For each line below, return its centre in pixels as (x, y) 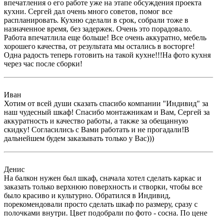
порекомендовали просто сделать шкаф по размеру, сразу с (101, 204)
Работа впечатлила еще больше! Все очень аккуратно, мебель (105, 37)
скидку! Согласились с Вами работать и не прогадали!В (97, 129)
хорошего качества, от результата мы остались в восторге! (99, 46)
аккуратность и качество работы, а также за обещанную (96, 121)
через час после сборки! (43, 63)
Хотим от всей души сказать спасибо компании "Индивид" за (106, 103)
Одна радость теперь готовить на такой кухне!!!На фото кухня (107, 55)
